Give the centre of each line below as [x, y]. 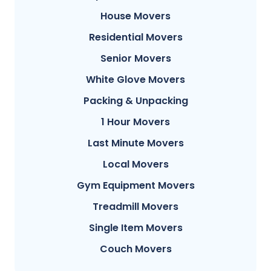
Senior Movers [135, 59]
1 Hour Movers [135, 122]
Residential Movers [135, 38]
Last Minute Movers [135, 143]
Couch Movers [135, 249]
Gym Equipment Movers [135, 186]
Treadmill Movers [135, 207]
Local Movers [135, 165]
